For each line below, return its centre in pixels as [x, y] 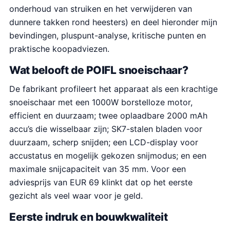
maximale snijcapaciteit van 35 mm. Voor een [98, 169]
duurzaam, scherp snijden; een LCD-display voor [104, 142]
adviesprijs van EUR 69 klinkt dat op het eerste [101, 182]
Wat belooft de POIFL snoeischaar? [99, 70]
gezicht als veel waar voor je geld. [76, 195]
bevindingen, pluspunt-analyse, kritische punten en [108, 35]
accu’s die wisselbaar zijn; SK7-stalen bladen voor [106, 129]
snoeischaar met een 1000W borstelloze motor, [101, 102]
